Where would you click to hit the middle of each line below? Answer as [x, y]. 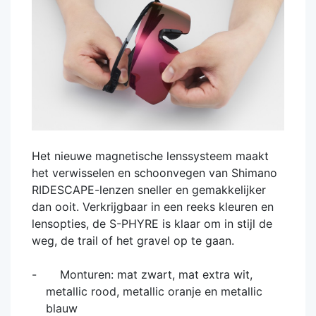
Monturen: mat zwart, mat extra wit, [149, 274]
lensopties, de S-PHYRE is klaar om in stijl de [152, 223]
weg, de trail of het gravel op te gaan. [133, 240]
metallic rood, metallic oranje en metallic [154, 291]
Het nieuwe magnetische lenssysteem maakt [150, 156]
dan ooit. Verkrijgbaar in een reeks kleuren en [153, 206]
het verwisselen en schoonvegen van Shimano [154, 172]
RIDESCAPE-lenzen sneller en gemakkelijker [149, 189]
